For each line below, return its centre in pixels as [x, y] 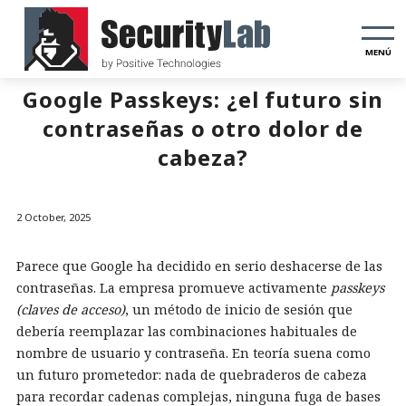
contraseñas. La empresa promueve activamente [174, 288]
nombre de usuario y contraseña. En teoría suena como [193, 353]
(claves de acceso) [71, 309]
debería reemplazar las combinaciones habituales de [187, 331]
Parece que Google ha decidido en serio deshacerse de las [199, 266]
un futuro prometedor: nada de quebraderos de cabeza [192, 375]
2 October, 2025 [53, 217]
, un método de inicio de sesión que [239, 309]
